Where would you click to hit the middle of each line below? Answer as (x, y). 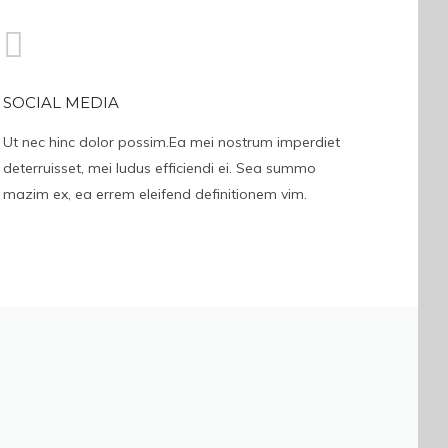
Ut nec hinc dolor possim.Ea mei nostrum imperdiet (171, 142)
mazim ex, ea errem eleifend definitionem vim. (154, 194)
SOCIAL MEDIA (60, 102)
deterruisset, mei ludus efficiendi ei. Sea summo (159, 168)
